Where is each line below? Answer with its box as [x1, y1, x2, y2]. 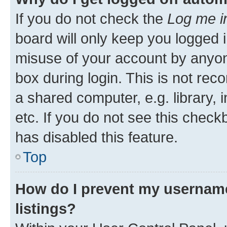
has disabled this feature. [15, 128, 178, 145]
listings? [15, 200, 76, 217]
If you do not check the [15, 10, 167, 27]
